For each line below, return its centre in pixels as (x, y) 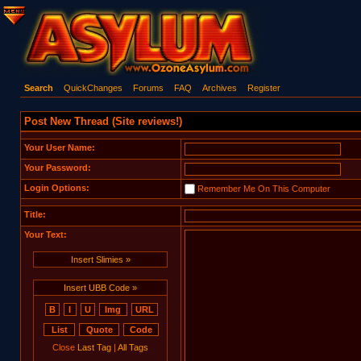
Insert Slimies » (100, 259)
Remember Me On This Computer (263, 188)
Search (38, 88)
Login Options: (56, 188)
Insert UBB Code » (100, 288)
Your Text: (45, 234)
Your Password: (57, 168)
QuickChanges (93, 88)
